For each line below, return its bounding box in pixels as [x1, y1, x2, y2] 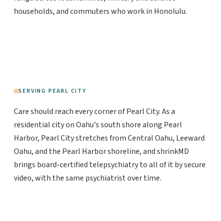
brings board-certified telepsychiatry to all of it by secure [14, 159, 206, 170]
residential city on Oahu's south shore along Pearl [14, 119, 182, 130]
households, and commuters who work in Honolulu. [14, 6, 187, 17]
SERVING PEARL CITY [18, 86, 87, 95]
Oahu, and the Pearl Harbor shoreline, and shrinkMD [14, 146, 189, 157]
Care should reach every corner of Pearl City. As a [14, 106, 175, 117]
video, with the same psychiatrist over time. [14, 172, 161, 184]
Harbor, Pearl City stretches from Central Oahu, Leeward [14, 132, 205, 144]
